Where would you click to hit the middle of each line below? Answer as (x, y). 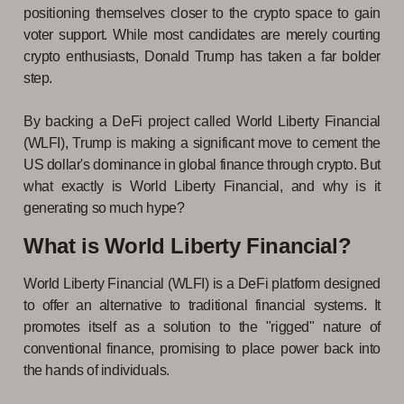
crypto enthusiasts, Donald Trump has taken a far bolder (202, 56)
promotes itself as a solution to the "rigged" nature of (202, 326)
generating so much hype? (104, 207)
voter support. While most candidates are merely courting (202, 34)
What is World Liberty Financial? (188, 245)
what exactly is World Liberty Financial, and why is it (202, 186)
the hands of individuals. (98, 370)
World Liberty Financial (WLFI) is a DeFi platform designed (202, 283)
